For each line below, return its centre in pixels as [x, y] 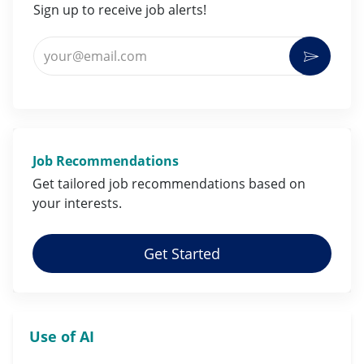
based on [277, 183]
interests [91, 203]
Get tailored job [82, 183]
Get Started [182, 253]
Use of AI [62, 336]
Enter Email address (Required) [128, 43]
